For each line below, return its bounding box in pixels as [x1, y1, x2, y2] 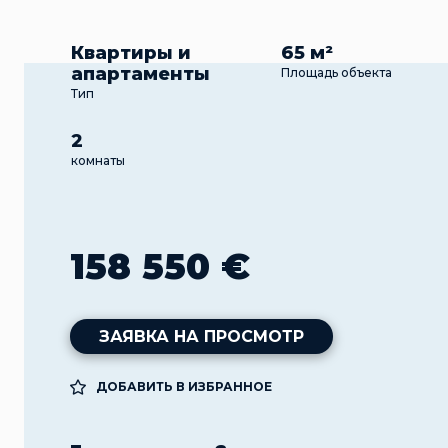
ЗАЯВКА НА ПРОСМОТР [99, 327, 304, 347]
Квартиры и [71, 42, 192, 65]
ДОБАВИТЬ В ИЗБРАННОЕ [95, 379, 272, 395]
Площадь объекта [281, 65, 393, 81]
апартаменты [71, 63, 211, 86]
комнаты [71, 153, 126, 169]
